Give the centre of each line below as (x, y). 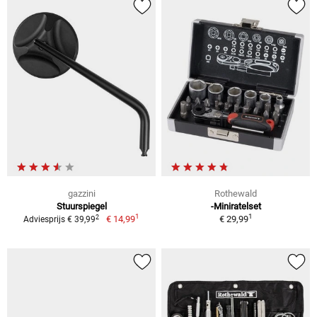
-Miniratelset (236, 207)
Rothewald (236, 194)
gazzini (81, 194)
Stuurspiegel (81, 207)
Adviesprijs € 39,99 (60, 220)
